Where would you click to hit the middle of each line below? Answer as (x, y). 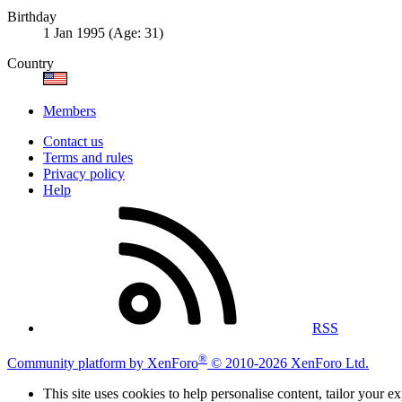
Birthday (32, 17)
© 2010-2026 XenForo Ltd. (290, 363)
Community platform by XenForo (103, 363)
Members (70, 111)
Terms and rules (88, 158)
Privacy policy (84, 174)
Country (31, 64)
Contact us (73, 142)
